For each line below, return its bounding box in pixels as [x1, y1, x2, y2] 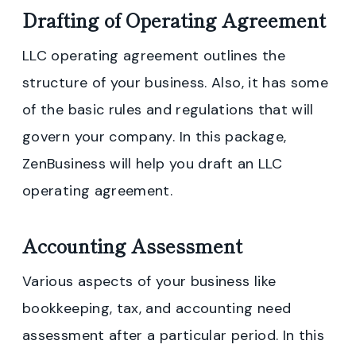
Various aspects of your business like [22, 271, 277, 291]
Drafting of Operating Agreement [22, 5, 326, 33]
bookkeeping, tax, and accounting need [22, 298, 292, 318]
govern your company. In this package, [22, 126, 287, 146]
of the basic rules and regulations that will [22, 99, 314, 119]
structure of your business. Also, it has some [22, 72, 329, 92]
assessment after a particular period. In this [22, 325, 325, 345]
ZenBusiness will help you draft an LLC [22, 153, 283, 173]
